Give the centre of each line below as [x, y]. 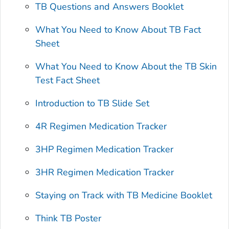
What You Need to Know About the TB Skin [126, 66]
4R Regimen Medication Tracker [101, 126]
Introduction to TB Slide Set [93, 103]
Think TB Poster [68, 218]
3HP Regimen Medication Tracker [105, 149]
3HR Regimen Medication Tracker [105, 172]
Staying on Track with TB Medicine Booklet [124, 195]
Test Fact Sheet [68, 80]
